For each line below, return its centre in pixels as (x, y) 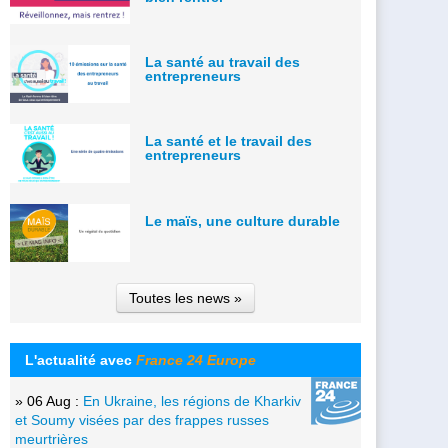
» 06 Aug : (49, 400)
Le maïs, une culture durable (242, 220)
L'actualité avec (80, 359)
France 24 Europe (196, 359)
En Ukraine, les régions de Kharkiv (192, 400)
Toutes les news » (185, 297)
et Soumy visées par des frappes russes (142, 419)
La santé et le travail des (228, 141)
